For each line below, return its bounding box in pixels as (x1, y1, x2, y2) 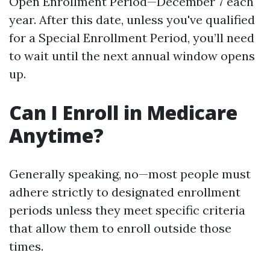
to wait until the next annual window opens (9, 48, 255, 63)
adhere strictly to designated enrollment (9, 184, 240, 199)
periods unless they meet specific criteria (9, 202, 245, 218)
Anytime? (9, 122, 104, 148)
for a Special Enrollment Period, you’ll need (9, 30, 254, 45)
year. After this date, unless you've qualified (9, 12, 255, 27)
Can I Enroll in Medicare (9, 99, 237, 125)
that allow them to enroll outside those (9, 221, 231, 236)
